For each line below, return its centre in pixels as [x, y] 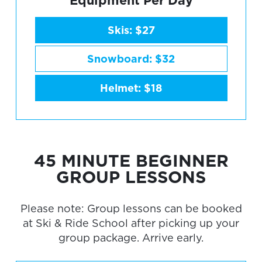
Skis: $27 [131, 30]
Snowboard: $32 [131, 59]
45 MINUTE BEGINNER [131, 161]
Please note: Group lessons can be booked [131, 209]
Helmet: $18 [131, 88]
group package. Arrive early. [131, 238]
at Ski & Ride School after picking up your [131, 223]
